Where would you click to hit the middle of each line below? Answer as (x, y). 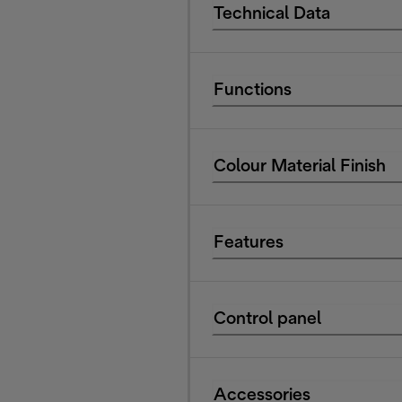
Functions (253, 90)
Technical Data (272, 14)
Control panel (267, 319)
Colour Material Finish (300, 166)
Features (249, 243)
